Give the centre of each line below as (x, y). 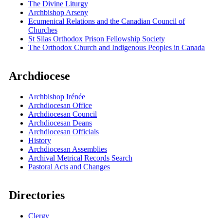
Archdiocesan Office (60, 106)
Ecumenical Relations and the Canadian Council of (107, 21)
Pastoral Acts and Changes (69, 167)
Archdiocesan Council (63, 114)
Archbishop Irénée (57, 97)
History (40, 141)
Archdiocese (39, 76)
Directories (37, 195)
